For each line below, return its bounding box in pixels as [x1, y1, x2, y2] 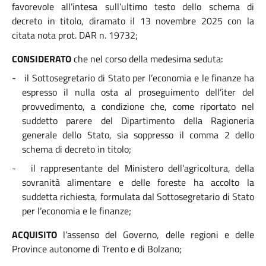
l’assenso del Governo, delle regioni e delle [57, 227, 254, 242]
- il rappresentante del [12, 161, 120, 175]
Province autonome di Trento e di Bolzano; [12, 242, 182, 256]
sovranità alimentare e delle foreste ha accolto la [21, 175, 254, 189]
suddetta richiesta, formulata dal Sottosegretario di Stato [21, 189, 254, 204]
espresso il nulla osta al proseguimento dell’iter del [21, 85, 254, 99]
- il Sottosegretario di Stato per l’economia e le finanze [12, 71, 242, 85]
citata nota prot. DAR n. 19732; [12, 28, 138, 42]
